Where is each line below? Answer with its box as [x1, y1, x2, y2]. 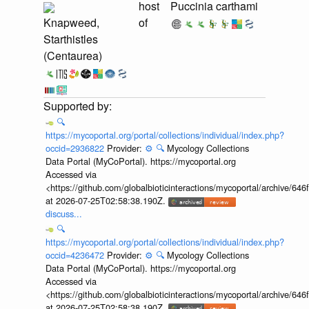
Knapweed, [43, 14, 99, 31]
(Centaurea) [43, 48, 102, 64]
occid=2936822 [45, 141, 107, 155]
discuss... [45, 207, 82, 221]
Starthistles [43, 31, 98, 48]
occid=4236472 [45, 248, 107, 261]
